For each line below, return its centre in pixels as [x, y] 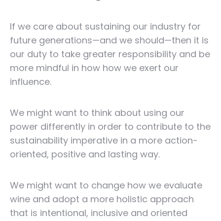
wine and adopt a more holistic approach [102, 199]
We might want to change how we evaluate [106, 185]
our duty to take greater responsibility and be [110, 54]
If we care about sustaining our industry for [105, 26]
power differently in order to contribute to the [110, 127]
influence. [31, 82]
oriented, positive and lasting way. [85, 154]
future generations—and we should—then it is [109, 40]
